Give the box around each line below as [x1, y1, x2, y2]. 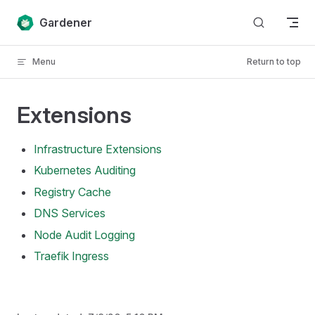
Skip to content [17, 14, 82, 25]
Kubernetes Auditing [34, 163, 136, 178]
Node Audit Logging [34, 227, 135, 242]
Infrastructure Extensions [34, 142, 162, 156]
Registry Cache [34, 184, 111, 199]
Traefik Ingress [34, 248, 109, 263]
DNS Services [34, 206, 105, 221]
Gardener [39, 15, 92, 30]
